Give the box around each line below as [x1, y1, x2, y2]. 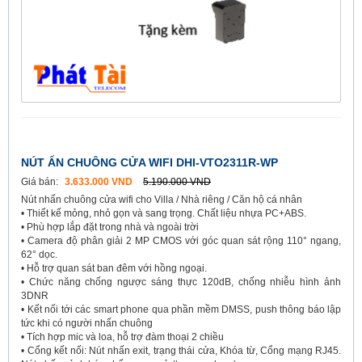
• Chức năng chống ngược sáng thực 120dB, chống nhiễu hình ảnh [21, 276, 341, 288]
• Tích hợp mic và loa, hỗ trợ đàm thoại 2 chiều [21, 330, 224, 343]
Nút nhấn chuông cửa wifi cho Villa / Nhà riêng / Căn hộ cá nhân [21, 193, 302, 205]
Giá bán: [21, 175, 61, 187]
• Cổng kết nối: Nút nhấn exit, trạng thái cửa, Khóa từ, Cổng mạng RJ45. [21, 344, 341, 356]
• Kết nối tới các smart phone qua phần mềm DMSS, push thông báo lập [21, 303, 341, 315]
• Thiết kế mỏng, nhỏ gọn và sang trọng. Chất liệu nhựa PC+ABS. [21, 207, 306, 219]
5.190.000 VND [143, 175, 211, 187]
